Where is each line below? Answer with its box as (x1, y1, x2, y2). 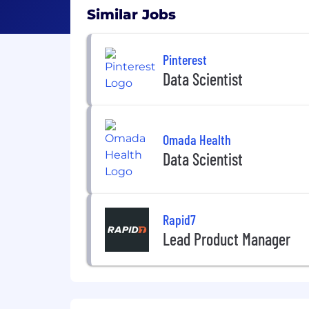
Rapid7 (163, 210, 196, 228)
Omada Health (163, 130, 231, 148)
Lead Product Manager (163, 228, 290, 249)
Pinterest (163, 50, 207, 68)
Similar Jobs (87, 6, 176, 23)
